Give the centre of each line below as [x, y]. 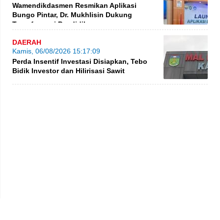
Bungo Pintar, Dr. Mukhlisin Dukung [72, 14]
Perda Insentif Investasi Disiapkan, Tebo [80, 61]
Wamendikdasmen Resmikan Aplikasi [74, 5]
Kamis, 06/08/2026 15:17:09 [56, 51]
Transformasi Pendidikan [54, 24]
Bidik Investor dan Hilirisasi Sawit [69, 70]
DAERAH [27, 42]
